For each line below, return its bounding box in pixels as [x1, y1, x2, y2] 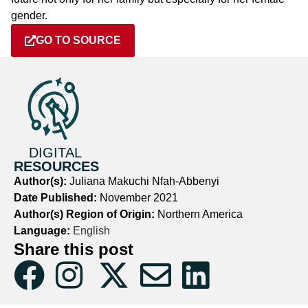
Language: [14, 224, 70, 236]
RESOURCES [14, 158, 99, 174]
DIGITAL [29, 144, 82, 160]
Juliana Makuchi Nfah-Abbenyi [69, 175, 219, 187]
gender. [11, 9, 47, 21]
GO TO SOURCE [36, 34, 121, 46]
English [70, 224, 110, 236]
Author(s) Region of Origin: [14, 208, 157, 220]
